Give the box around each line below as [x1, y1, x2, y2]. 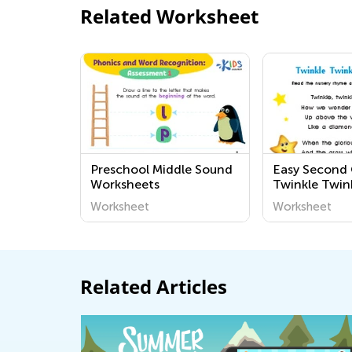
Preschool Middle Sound [90, 162, 233, 177]
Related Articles [80, 273, 227, 299]
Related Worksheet [80, 3, 258, 29]
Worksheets [90, 177, 159, 192]
